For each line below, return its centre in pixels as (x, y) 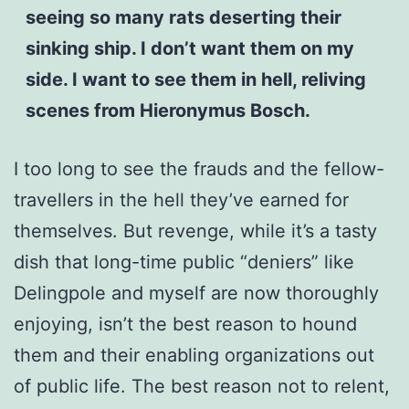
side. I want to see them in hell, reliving (195, 79)
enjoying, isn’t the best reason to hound (185, 324)
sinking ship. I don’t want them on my (189, 48)
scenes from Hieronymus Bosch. (168, 110)
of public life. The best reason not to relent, (202, 386)
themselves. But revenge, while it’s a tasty (195, 231)
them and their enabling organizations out (194, 355)
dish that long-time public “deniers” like (184, 262)
